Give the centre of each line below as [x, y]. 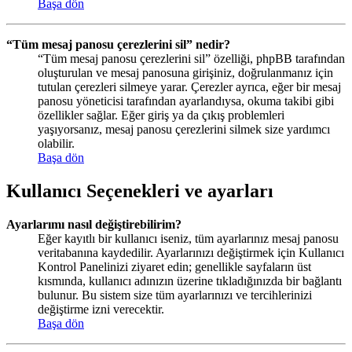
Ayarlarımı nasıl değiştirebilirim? [94, 224]
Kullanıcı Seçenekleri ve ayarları [140, 191]
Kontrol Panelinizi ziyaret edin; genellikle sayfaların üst [174, 266]
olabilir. [56, 144]
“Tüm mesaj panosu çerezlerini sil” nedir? [118, 45]
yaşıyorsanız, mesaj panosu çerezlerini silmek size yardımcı [184, 130]
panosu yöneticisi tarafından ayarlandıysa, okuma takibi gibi [186, 101]
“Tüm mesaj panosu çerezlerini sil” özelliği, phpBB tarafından [191, 59]
